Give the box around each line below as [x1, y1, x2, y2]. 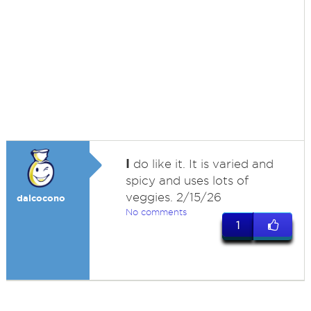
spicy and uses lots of [125, 174, 249, 187]
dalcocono [16, 193, 65, 203]
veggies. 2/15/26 [125, 191, 221, 203]
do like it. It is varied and [129, 158, 274, 170]
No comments [125, 207, 187, 217]
